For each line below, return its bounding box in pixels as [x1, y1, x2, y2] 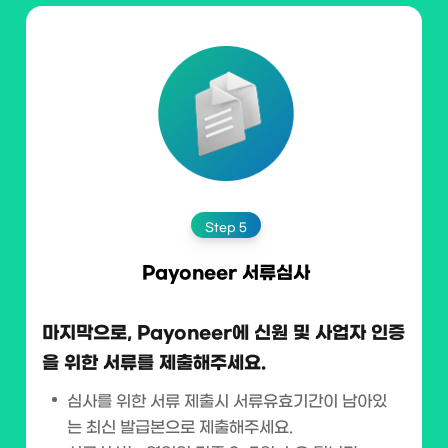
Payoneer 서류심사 [142, 264, 310, 283]
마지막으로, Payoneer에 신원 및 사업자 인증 [42, 324, 405, 343]
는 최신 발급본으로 [67, 419, 195, 436]
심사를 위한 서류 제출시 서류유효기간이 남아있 [67, 393, 387, 410]
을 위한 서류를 [42, 354, 154, 373]
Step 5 [205, 221, 247, 234]
